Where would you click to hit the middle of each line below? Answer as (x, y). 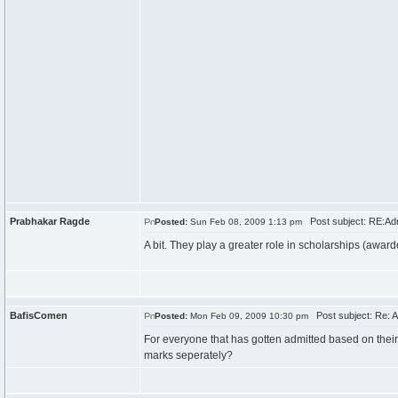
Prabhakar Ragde (50, 221)
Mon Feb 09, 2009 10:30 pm (248, 316)
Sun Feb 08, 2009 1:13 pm (245, 222)
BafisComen (39, 315)
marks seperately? (188, 355)
